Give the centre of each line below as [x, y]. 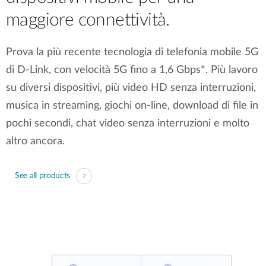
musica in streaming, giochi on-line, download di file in [132, 106]
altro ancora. [35, 142]
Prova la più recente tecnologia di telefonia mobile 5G [132, 53]
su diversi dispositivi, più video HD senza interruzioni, [131, 88]
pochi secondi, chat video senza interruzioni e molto [128, 124]
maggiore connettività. [88, 20]
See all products [43, 176]
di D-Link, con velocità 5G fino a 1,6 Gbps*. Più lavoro [132, 70]
